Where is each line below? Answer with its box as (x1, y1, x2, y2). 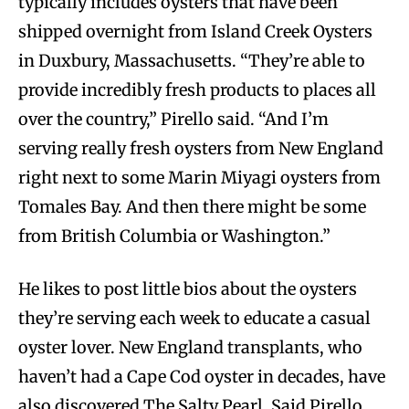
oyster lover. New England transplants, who (18, 337, 362, 359)
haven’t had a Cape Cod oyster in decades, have (18, 366, 385, 388)
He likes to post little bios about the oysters (18, 278, 357, 300)
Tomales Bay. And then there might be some (18, 196, 366, 218)
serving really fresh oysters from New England (18, 138, 383, 160)
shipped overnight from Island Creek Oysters (18, 21, 372, 43)
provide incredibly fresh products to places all (18, 79, 376, 101)
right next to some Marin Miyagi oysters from (18, 167, 381, 189)
